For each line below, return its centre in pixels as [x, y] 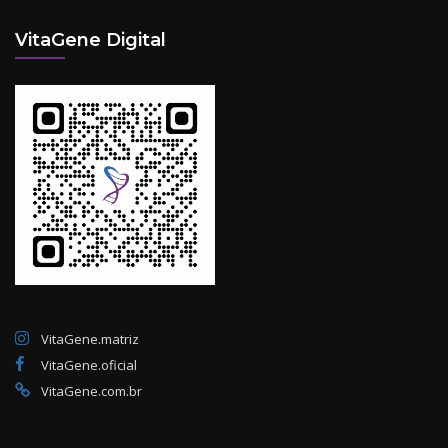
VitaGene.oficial [89, 364]
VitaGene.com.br [91, 390]
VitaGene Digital [90, 39]
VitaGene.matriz [90, 338]
